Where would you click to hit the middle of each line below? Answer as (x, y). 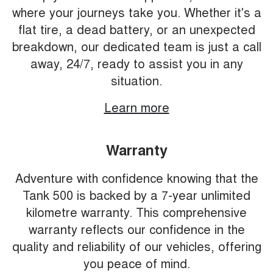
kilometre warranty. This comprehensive (136, 212)
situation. (136, 80)
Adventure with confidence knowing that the (136, 178)
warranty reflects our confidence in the (136, 229)
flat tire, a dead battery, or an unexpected (136, 29)
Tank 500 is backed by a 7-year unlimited (136, 195)
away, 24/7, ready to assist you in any (136, 63)
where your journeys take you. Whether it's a (136, 12)
